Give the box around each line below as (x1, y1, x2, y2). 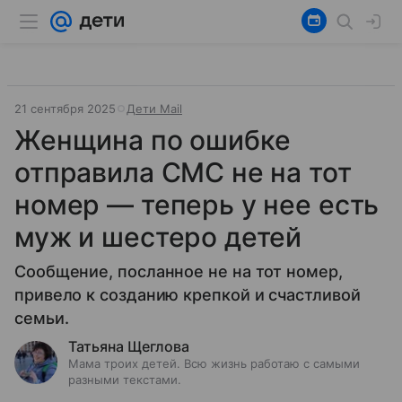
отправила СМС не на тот (14, 156, 352, 188)
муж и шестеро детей (14, 221, 302, 253)
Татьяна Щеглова (68, 337, 189, 355)
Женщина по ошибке (14, 124, 291, 156)
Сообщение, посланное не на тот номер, (14, 262, 343, 281)
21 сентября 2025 (14, 101, 116, 116)
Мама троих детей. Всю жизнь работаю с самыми (68, 356, 360, 371)
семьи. (14, 309, 69, 328)
